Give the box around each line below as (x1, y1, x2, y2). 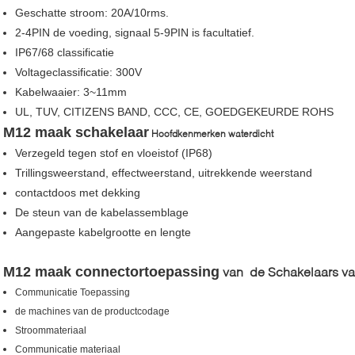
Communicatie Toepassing (15, 286, 130, 298)
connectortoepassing (71, 263, 219, 280)
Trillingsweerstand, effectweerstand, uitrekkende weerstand (15, 166, 312, 179)
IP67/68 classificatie (15, 45, 114, 59)
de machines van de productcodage (15, 305, 170, 317)
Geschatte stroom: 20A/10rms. (15, 6, 169, 19)
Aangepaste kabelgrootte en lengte (15, 225, 191, 239)
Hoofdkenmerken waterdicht (149, 127, 273, 139)
